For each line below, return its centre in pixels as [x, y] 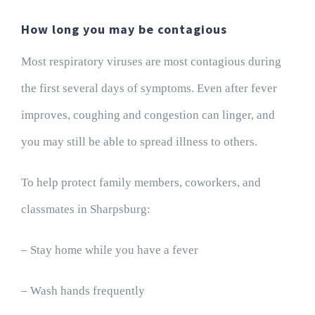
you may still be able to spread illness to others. [139, 142]
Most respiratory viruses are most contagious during [151, 62]
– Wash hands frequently [83, 291]
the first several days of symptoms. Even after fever [149, 89]
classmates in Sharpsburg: [85, 210]
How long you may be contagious [124, 30]
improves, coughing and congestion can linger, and [148, 115]
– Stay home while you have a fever [109, 250]
